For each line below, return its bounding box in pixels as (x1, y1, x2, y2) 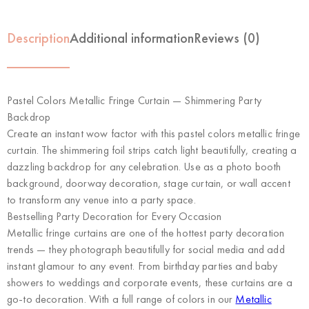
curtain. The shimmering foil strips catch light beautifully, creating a (7, 142, 297, 157)
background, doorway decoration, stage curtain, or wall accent (7, 175, 290, 190)
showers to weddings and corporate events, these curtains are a (7, 275, 292, 290)
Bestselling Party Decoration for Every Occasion (7, 208, 222, 223)
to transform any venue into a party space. (7, 192, 196, 207)
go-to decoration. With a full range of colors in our (7, 291, 236, 306)
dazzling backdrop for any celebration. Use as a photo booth (7, 159, 281, 174)
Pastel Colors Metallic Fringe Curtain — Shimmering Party (7, 92, 261, 108)
